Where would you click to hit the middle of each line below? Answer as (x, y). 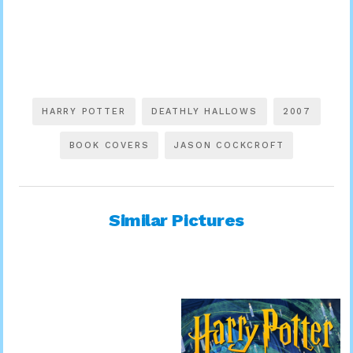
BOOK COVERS (109, 145)
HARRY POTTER (84, 111)
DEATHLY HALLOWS (204, 111)
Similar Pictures (176, 220)
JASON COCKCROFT (229, 145)
